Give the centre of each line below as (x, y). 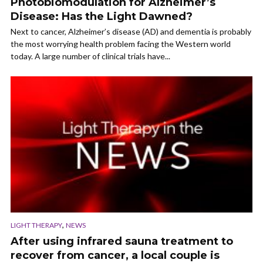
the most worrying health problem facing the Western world (121, 44)
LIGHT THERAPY (36, 225)
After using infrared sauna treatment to (122, 242)
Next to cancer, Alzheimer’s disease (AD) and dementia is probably (131, 32)
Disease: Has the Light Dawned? (102, 17)
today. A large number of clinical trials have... (90, 56)
